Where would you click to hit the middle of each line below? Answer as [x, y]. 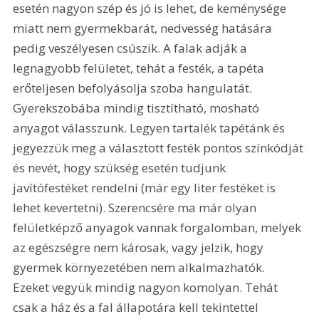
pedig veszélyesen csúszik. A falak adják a [132, 48]
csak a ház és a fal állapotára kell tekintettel [137, 307]
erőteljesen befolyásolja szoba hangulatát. [134, 88]
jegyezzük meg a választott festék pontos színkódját [160, 147]
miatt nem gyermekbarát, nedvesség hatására [144, 28]
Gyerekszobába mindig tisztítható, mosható [138, 108]
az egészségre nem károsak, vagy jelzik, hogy [140, 247]
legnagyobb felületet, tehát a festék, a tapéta [140, 68]
